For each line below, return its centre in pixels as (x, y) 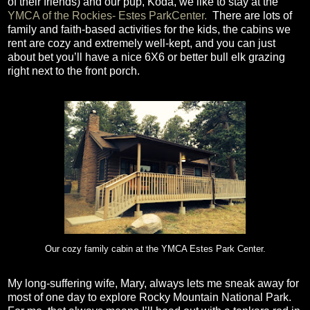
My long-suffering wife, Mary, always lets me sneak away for (153, 283)
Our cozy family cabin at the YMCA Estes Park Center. (155, 249)
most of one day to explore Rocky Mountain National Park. (149, 297)
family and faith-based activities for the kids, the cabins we (149, 29)
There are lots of (252, 15)
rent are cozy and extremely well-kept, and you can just (142, 43)
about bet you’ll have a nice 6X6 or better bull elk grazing (146, 57)
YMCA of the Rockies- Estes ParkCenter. (107, 15)
